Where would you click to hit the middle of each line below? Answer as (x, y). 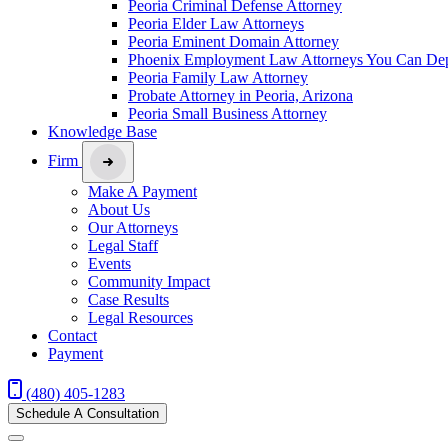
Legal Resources (140, 317)
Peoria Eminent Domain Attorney (233, 41)
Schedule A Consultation (87, 413)
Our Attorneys (133, 227)
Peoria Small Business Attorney (227, 113)
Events (109, 263)
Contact (72, 335)
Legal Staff (123, 245)
